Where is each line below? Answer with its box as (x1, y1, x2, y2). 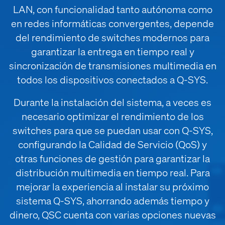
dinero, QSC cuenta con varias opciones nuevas (9, 207, 216, 221)
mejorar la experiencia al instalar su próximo (16, 179, 209, 193)
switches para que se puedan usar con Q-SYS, (12, 123, 213, 137)
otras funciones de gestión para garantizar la (15, 151, 210, 165)
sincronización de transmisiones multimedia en (9, 58, 216, 72)
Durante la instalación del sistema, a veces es (14, 95, 211, 109)
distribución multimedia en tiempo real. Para (15, 165, 210, 179)
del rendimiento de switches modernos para (16, 30, 209, 44)
